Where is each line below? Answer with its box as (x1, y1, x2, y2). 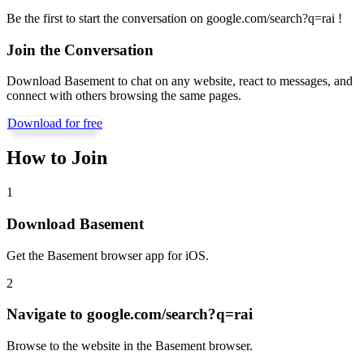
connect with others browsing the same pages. (6, 89, 241, 103)
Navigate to (6, 305, 87, 323)
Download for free (7, 116, 102, 131)
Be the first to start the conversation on (6, 11, 206, 25)
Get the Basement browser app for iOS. (6, 248, 209, 262)
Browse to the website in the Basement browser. (6, 339, 253, 353)
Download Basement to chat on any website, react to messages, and (6, 74, 353, 89)
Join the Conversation (6, 41, 154, 58)
